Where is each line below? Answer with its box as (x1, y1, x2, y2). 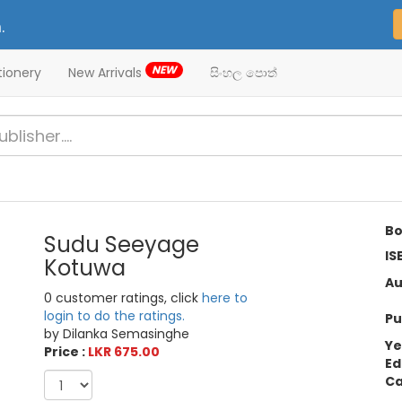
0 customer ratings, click (44, 289, 203, 308)
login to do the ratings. (44, 307, 186, 326)
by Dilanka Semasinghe (44, 325, 190, 344)
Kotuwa (44, 253, 127, 284)
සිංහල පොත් (210, 64, 277, 82)
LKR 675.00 (88, 343, 161, 362)
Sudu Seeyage (44, 230, 200, 260)
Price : (44, 343, 89, 362)
